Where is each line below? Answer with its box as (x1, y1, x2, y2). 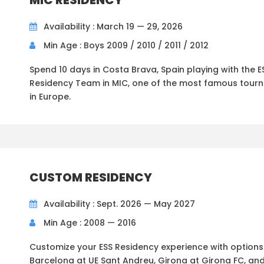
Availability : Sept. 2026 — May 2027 (44, 198, 195, 210)
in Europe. (29, 91, 71, 103)
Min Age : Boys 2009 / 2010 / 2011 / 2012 (44, 39, 209, 52)
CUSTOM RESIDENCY (29, 169, 152, 186)
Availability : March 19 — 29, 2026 (44, 21, 183, 33)
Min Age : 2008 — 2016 (44, 217, 136, 229)
